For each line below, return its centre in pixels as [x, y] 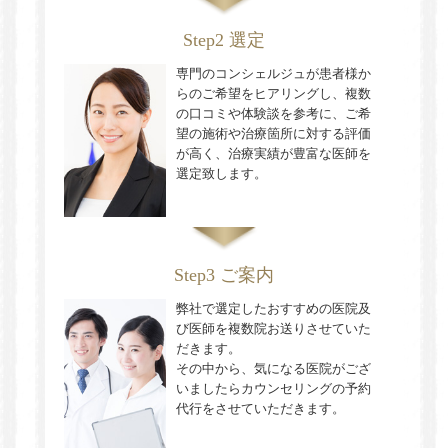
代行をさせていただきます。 [260, 409]
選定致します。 [221, 173]
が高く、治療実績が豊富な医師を [273, 153]
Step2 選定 [223, 39]
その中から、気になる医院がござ [273, 369]
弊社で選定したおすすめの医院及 [273, 309]
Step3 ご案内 [223, 275]
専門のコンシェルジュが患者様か [273, 73]
